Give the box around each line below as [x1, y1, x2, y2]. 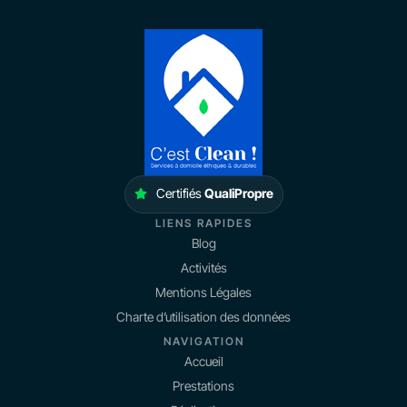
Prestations [173, 378, 234, 394]
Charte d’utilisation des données [116, 309, 291, 325]
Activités [180, 260, 227, 276]
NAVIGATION [163, 334, 244, 349]
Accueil [184, 353, 223, 370]
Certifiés [155, 185, 204, 202]
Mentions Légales [155, 284, 252, 301]
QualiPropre [203, 185, 273, 202]
